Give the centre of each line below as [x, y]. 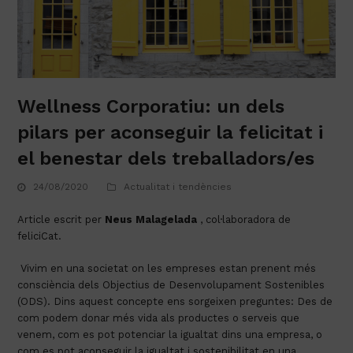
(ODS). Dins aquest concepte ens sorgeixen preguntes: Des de [175, 301]
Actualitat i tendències [178, 187]
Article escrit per [61, 219]
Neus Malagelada [151, 219]
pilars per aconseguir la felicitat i [171, 133]
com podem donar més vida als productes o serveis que [159, 318]
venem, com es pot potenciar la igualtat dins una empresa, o [170, 334]
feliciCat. [40, 236]
